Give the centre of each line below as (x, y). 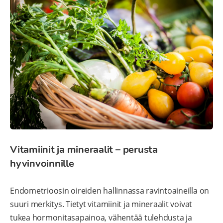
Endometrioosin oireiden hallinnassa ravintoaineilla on (110, 191)
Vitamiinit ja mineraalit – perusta (84, 150)
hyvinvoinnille (42, 164)
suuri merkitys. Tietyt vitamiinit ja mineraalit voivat (101, 204)
